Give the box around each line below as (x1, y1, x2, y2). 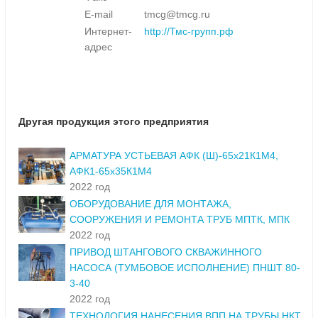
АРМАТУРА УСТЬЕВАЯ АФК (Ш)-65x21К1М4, (70, 150, 278, 162)
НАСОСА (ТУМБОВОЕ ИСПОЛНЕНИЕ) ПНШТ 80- (70, 262, 300, 274)
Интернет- (84, 26, 132, 38)
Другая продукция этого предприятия (18, 116, 209, 128)
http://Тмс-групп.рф (144, 26, 234, 38)
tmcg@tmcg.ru (144, 9, 210, 21)
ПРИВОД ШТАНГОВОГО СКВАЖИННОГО (70, 246, 262, 258)
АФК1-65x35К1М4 (70, 165, 152, 177)
